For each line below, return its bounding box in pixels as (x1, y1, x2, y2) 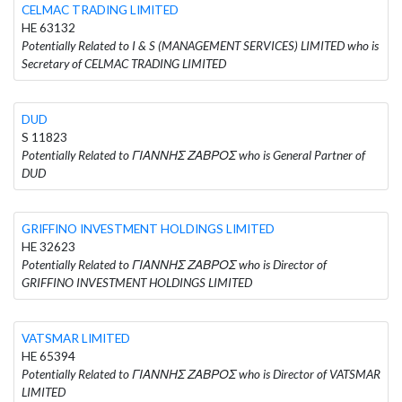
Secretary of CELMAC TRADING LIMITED (22, 56, 226, 71)
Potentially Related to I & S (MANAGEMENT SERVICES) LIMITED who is (22, 38, 379, 53)
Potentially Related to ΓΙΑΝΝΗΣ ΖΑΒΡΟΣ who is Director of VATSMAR (22, 366, 380, 381)
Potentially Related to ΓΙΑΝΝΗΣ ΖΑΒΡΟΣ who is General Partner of (22, 147, 365, 162)
